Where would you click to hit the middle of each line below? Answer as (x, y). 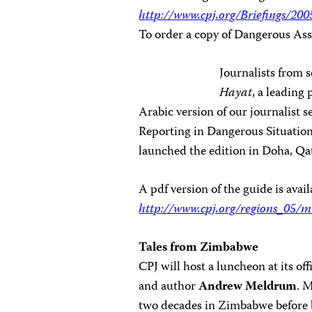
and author (169, 287)
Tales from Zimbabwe (199, 248)
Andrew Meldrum (248, 287)
